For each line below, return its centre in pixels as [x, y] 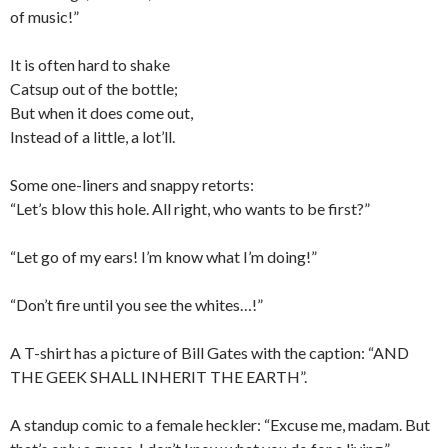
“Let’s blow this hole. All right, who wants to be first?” [190, 208]
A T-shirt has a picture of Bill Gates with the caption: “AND [209, 352]
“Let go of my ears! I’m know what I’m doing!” [163, 256]
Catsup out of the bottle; [94, 88]
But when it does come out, [101, 112]
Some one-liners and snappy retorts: [132, 184]
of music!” [44, 16]
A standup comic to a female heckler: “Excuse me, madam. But [220, 424]
